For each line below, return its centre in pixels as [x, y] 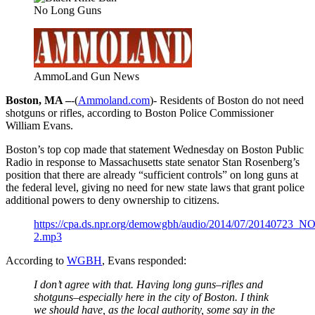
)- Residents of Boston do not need [227, 100]
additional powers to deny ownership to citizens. [112, 200]
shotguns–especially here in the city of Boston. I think [151, 297]
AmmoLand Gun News [86, 76]
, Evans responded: [144, 260]
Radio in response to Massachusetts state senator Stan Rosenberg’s [153, 162]
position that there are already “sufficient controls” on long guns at [152, 174]
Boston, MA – [38, 100]
